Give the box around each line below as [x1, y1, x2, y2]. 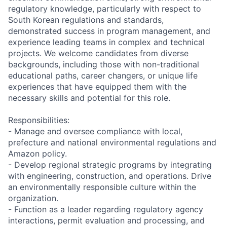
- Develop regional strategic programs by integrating [8, 159, 212, 170]
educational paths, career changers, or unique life [8, 70, 198, 81]
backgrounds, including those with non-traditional [8, 59, 199, 69]
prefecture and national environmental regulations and [8, 137, 216, 147]
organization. [8, 193, 58, 203]
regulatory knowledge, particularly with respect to [8, 3, 201, 14]
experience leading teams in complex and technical [8, 36, 205, 47]
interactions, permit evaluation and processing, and [8, 215, 205, 225]
